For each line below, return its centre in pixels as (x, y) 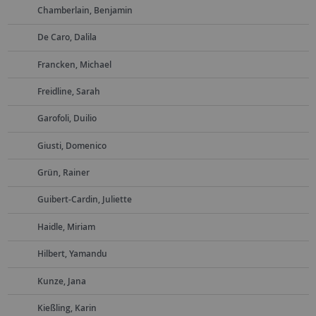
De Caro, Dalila (67, 37)
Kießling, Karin (67, 308)
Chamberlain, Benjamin (85, 10)
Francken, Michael (74, 64)
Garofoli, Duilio (67, 119)
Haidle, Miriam (66, 226)
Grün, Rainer (63, 173)
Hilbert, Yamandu (72, 254)
